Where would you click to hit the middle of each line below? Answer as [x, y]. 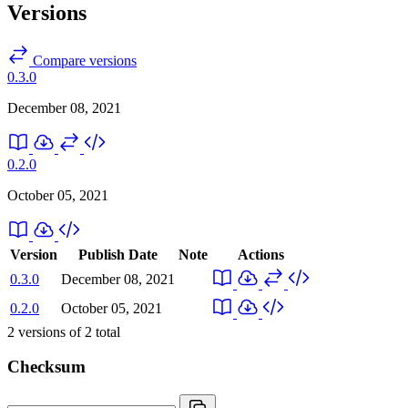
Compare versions [83, 60]
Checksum [46, 367]
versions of [50, 331]
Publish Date [118, 254]
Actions [260, 254]
